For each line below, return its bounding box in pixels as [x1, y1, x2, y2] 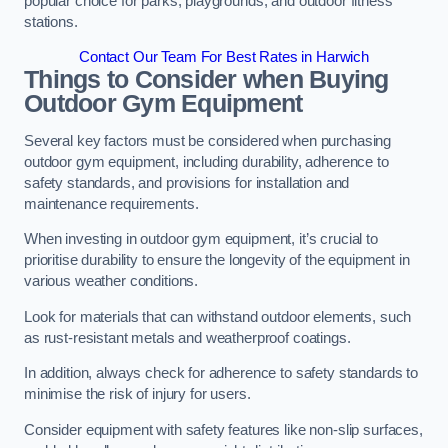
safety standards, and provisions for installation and [24, 174, 350, 191]
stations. [24, 13, 78, 30]
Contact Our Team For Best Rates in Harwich [79, 49, 369, 66]
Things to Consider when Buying [24, 66, 389, 94]
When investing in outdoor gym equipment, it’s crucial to [24, 231, 378, 248]
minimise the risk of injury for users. [24, 386, 255, 403]
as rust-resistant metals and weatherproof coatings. [24, 329, 351, 346]
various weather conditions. [24, 273, 202, 290]
